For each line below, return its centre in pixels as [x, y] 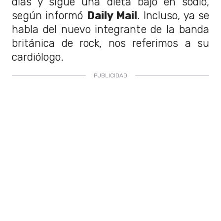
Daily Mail [112, 15]
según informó [49, 15]
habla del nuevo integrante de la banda [110, 29]
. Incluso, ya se [173, 15]
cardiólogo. [38, 57]
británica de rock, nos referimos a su [110, 43]
